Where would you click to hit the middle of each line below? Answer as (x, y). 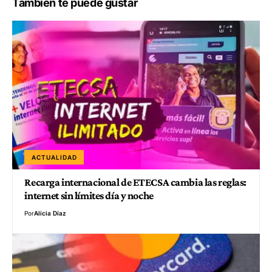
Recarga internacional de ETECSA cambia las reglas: (135, 182)
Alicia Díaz (50, 213)
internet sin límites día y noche (89, 195)
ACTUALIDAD (54, 157)
